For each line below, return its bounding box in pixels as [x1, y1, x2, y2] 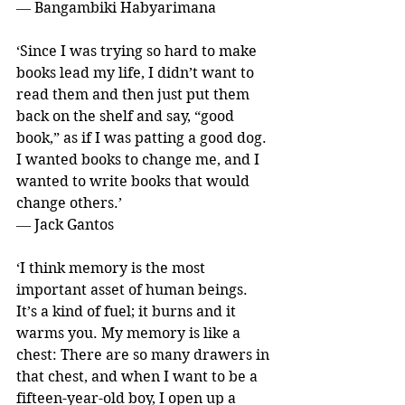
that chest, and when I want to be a [16, 367, 261, 385]
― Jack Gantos [16, 215, 114, 233]
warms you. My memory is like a [16, 324, 244, 342]
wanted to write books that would [16, 172, 253, 190]
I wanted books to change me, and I [16, 150, 263, 168]
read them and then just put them [16, 85, 253, 103]
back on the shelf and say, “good [16, 107, 238, 125]
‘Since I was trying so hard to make [16, 42, 260, 60]
